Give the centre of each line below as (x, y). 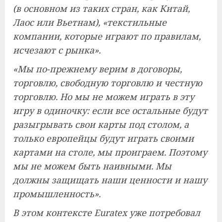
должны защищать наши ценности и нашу (110, 180)
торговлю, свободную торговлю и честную (108, 83)
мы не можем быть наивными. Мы (92, 166)
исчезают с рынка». (57, 50)
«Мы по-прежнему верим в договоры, (97, 69)
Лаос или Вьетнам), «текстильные (90, 22)
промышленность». (57, 194)
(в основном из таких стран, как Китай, (101, 8)
